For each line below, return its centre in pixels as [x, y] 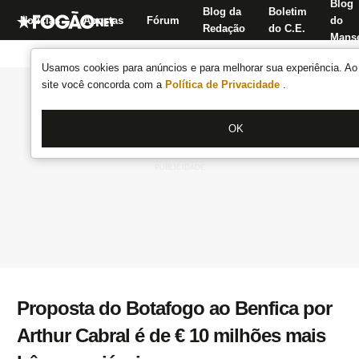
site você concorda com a [103, 85]
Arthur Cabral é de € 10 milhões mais [171, 335]
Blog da [222, 12]
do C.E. [287, 28]
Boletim [288, 12]
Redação [224, 28]
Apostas [103, 20]
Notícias [40, 20]
